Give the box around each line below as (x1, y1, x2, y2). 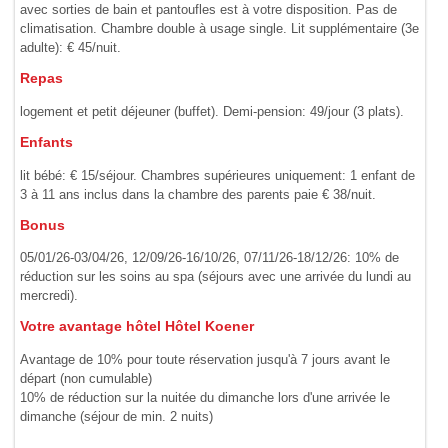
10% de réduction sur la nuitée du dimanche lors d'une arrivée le (20, 389, 391, 405)
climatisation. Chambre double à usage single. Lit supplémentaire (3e (20, 21, 420, 37)
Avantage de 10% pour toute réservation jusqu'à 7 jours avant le (20, 351, 391, 367)
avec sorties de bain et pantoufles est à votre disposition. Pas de (20, 2, 398, 18)
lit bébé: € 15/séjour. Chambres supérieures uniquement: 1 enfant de (20, 167, 416, 183)
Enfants (20, 134, 74, 150)
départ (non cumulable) (20, 370, 153, 386)
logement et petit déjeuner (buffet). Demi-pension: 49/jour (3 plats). (20, 103, 405, 119)
